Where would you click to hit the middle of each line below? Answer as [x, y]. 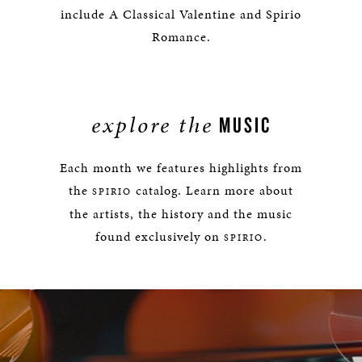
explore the [152, 125]
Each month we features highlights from [181, 168]
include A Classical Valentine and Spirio [181, 14]
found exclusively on [159, 236]
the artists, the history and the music [181, 214]
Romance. [181, 37]
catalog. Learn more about [213, 190]
